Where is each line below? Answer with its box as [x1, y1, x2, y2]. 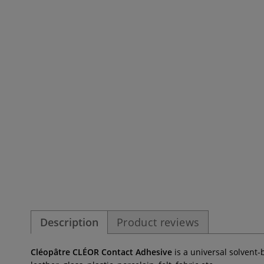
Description [40, 215, 98, 229]
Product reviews [117, 215, 200, 229]
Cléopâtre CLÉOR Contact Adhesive [31, 246, 174, 258]
